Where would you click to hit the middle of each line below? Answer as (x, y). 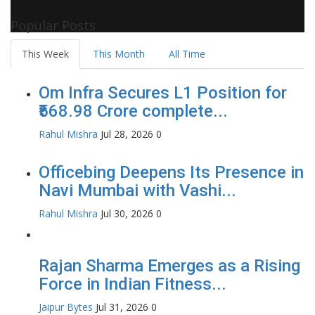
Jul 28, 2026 (127, 134)
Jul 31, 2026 (122, 307)
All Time (187, 53)
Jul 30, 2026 (127, 213)
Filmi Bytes (156, 11)
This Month (119, 53)
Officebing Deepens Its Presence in (171, 172)
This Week (45, 53)
